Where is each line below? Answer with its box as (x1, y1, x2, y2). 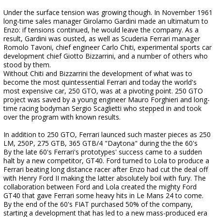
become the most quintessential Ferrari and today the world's (3, 77, 197, 87)
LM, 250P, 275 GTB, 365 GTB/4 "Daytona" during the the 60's (3, 139, 198, 148)
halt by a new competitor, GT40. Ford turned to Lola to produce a (3, 156, 209, 165)
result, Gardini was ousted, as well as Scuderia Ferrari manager (3, 34, 200, 43)
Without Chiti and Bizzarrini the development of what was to (3, 69, 192, 78)
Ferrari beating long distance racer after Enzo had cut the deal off (3, 165, 208, 174)
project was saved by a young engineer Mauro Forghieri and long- (3, 95, 210, 104)
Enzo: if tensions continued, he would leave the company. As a (3, 25, 199, 34)
